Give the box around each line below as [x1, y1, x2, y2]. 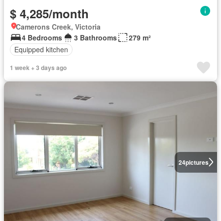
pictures [185, 157, 209, 167]
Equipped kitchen [14, 44, 68, 55]
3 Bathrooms [74, 32, 117, 42]
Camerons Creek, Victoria [16, 21, 101, 32]
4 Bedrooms [22, 32, 62, 42]
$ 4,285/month [10, 4, 89, 22]
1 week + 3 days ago [10, 63, 67, 72]
